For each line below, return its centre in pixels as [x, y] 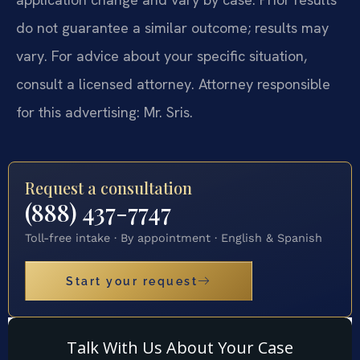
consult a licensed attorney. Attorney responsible [173, 84]
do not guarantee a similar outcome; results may [172, 27]
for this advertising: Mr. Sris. [104, 112]
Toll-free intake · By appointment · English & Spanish [174, 238]
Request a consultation [108, 188]
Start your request [132, 280]
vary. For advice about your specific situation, [162, 55]
